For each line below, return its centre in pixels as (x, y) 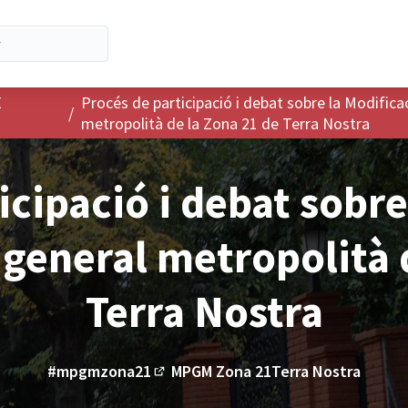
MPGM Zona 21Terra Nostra (265, 371)
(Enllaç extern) (212, 387)
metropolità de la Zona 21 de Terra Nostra (226, 123)
